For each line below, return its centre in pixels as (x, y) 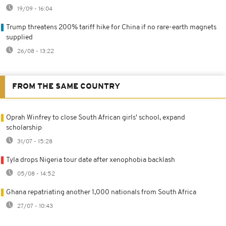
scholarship (24, 128)
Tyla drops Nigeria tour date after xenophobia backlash (91, 160)
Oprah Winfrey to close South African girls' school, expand (96, 118)
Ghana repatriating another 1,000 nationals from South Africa (101, 193)
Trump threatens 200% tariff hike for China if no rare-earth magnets (111, 28)
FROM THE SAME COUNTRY (66, 87)
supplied (19, 38)
